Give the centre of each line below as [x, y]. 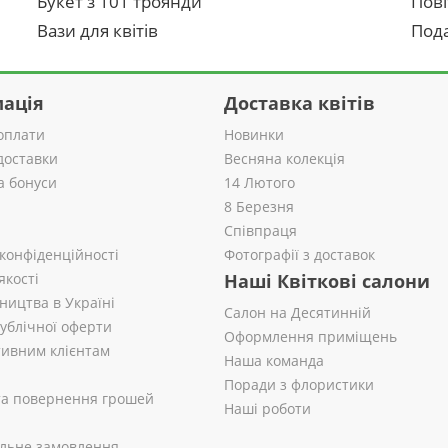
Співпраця [260, 230]
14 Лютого [259, 182]
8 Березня [259, 206]
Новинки [254, 134]
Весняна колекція [284, 158]
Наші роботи [267, 408]
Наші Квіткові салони [327, 281]
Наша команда [274, 360]
